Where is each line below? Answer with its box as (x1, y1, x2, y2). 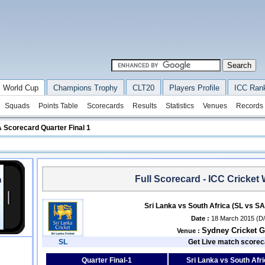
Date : (191, 215, 209, 222)
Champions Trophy (53, 83, 118, 92)
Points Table (38, 102, 78, 110)
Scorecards (86, 102, 124, 110)
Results (132, 102, 157, 110)
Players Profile (169, 83, 219, 92)
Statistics (165, 102, 194, 110)
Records (235, 102, 263, 110)
